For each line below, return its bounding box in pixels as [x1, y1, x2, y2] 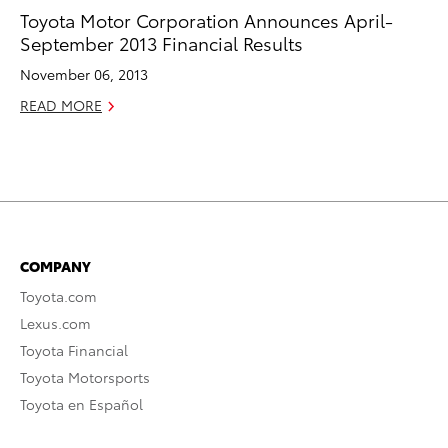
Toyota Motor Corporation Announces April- [20, 6, 393, 32]
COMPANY [20, 255, 91, 276]
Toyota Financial [20, 339, 128, 360]
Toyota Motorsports [20, 366, 150, 387]
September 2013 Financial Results [20, 29, 303, 55]
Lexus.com [20, 312, 91, 333]
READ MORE [20, 94, 102, 115]
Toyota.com [20, 285, 97, 306]
